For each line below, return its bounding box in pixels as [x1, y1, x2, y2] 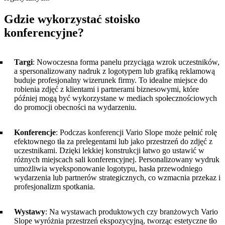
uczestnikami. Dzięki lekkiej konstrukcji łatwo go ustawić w [14, 146, 204, 155]
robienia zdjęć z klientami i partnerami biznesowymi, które [14, 84, 199, 93]
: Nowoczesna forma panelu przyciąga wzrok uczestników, [33, 57, 219, 66]
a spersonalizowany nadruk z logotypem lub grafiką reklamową [14, 66, 215, 75]
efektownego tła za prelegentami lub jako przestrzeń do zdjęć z [14, 137, 212, 146]
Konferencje [14, 128, 56, 137]
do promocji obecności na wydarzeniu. [14, 102, 137, 111]
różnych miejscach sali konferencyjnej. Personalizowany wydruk [14, 155, 219, 164]
